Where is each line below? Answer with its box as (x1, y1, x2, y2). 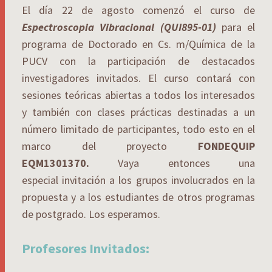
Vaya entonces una (118, 155, 256, 170)
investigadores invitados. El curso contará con (22, 70, 255, 85)
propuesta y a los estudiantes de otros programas (22, 189, 255, 204)
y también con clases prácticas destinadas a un (22, 104, 255, 119)
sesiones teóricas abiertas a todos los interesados (22, 87, 255, 102)
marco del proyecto (22, 138, 198, 153)
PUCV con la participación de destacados (22, 53, 255, 68)
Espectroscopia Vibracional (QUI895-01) (22, 19, 216, 34)
